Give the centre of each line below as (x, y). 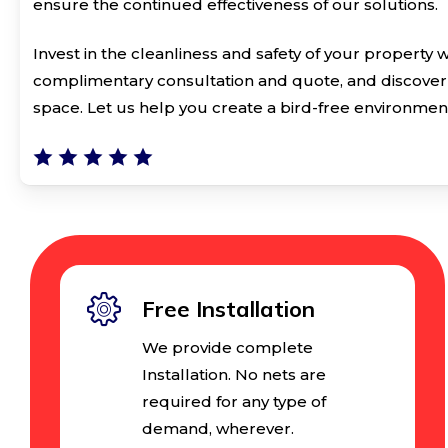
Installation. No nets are (233, 374)
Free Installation (228, 308)
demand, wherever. (217, 428)
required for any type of (233, 401)
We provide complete (227, 347)
